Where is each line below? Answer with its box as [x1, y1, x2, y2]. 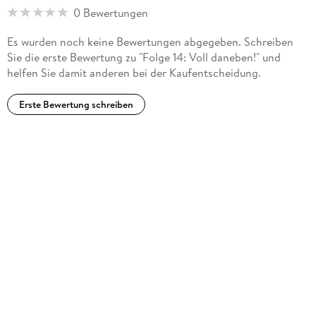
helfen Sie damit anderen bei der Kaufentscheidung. [6, 64, 261, 80]
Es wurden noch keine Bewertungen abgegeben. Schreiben [6, 33, 293, 49]
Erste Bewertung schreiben [18, 97, 133, 112]
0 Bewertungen [73, 4, 148, 20]
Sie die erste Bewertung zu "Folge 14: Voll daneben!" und [6, 49, 281, 65]
